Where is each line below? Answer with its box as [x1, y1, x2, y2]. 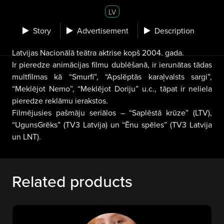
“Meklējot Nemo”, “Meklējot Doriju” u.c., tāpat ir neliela [12, 83, 212, 94]
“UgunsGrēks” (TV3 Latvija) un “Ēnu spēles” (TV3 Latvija [12, 119, 212, 130]
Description [154, 24, 194, 36]
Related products [12, 169, 132, 192]
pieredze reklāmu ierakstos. [12, 95, 108, 106]
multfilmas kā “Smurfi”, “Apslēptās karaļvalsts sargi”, [12, 71, 212, 82]
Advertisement [77, 24, 128, 36]
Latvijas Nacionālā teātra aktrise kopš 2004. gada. [12, 47, 184, 58]
